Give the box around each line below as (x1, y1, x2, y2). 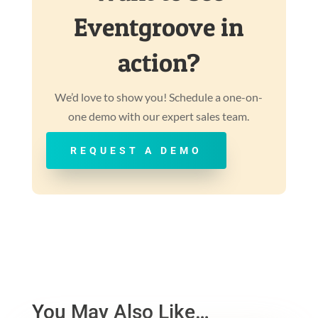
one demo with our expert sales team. (68, 109, 250, 124)
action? (117, 47, 200, 79)
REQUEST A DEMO (70, 145, 202, 157)
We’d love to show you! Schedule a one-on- (55, 90, 263, 104)
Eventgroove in (74, 11, 244, 43)
